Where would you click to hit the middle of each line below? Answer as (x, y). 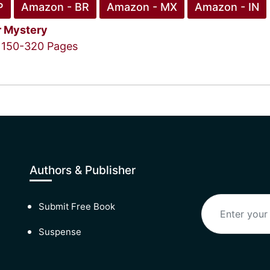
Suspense (60, 232)
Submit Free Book (77, 206)
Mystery (25, 30)
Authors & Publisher (83, 170)
